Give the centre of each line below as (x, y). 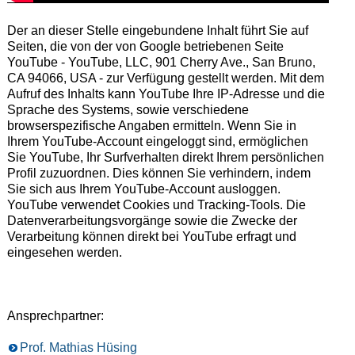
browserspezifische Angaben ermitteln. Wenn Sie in (151, 125)
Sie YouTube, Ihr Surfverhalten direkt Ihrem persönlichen (165, 157)
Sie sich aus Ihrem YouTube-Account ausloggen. (143, 189)
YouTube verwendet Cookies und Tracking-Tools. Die (156, 204)
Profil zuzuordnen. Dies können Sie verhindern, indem (158, 173)
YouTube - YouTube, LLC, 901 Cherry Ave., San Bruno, (161, 62)
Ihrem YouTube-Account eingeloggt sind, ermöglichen (157, 141)
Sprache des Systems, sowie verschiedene (128, 109)
